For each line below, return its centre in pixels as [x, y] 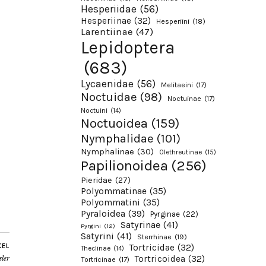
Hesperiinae [106, 20]
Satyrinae [140, 224]
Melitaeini [177, 85]
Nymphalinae [107, 151]
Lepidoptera [128, 47]
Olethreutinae [180, 152]
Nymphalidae [117, 138]
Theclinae [96, 248]
